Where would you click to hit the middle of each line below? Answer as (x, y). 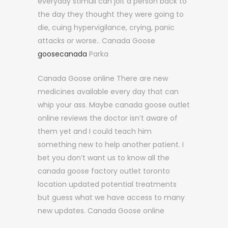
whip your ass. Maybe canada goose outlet (114, 105)
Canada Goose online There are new (103, 78)
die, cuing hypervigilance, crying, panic (106, 27)
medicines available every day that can (108, 92)
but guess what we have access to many (111, 197)
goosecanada (62, 54)
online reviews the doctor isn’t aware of (108, 118)
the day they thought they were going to (111, 14)
